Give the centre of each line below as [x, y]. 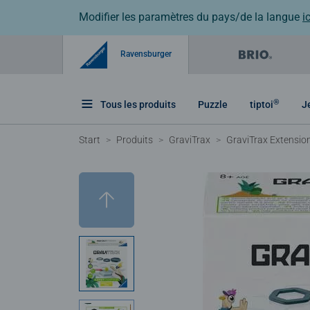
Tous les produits [138, 104]
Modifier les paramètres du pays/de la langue [191, 17]
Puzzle [213, 104]
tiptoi [262, 104]
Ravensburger [145, 54]
